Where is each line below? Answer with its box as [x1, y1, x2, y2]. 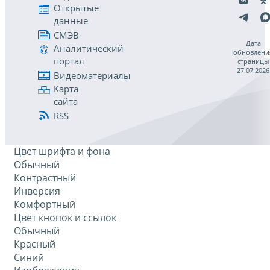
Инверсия [14, 184, 60, 198]
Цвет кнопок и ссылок [14, 211, 116, 225]
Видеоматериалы [54, 69, 131, 81]
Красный [14, 237, 55, 251]
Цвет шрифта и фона [14, 145, 110, 159]
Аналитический [54, 42, 124, 55]
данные [54, 14, 88, 27]
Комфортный [14, 198, 75, 212]
